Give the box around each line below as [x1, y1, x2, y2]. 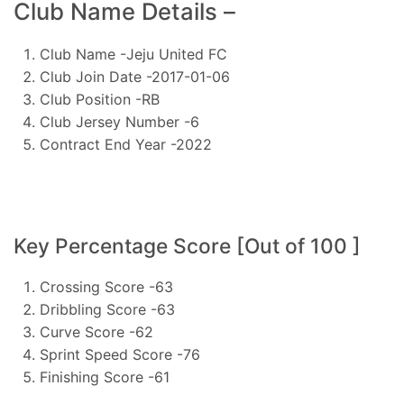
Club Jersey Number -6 [39, 113, 199, 132]
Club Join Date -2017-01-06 [39, 68, 230, 87]
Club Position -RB [39, 90, 160, 109]
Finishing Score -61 [39, 367, 170, 386]
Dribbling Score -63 [39, 299, 175, 318]
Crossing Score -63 [39, 277, 173, 296]
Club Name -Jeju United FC [39, 45, 227, 64]
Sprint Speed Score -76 [39, 344, 200, 363]
